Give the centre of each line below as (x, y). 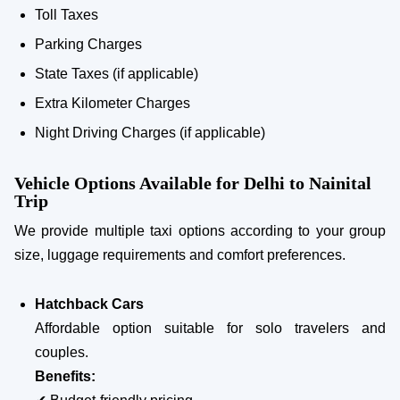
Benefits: (65, 376)
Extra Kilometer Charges (112, 103)
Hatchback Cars (89, 304)
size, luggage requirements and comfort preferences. (180, 254)
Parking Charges (88, 44)
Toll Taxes (67, 14)
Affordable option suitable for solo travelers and (210, 328)
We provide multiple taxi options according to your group (200, 230)
